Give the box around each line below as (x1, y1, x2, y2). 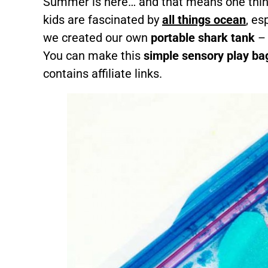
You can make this (43, 48, 144, 63)
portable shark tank (148, 31, 255, 45)
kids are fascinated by (43, 13, 162, 27)
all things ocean (162, 13, 246, 27)
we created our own (43, 31, 148, 45)
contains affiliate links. (43, 66, 162, 81)
